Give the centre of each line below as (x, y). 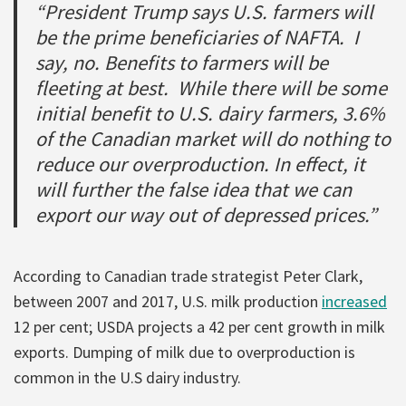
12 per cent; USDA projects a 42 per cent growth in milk (199, 326)
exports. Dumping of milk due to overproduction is (184, 352)
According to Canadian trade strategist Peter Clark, (188, 275)
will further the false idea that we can (193, 189)
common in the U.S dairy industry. (127, 377)
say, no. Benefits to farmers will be (182, 62)
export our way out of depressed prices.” (206, 214)
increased (354, 301)
